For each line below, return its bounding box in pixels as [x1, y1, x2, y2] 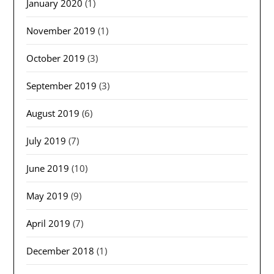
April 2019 [26, 217, 71, 230]
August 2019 [26, 107, 80, 120]
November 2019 [26, 24, 96, 37]
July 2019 [26, 135, 67, 147]
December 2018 [26, 245, 95, 257]
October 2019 [26, 52, 86, 65]
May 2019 [26, 190, 69, 202]
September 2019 [26, 80, 97, 92]
